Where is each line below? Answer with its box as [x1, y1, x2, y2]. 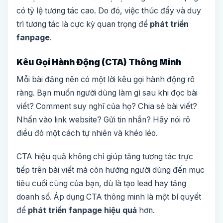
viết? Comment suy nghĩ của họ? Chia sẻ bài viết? [16, 102, 197, 111]
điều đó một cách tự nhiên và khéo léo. [16, 128, 158, 138]
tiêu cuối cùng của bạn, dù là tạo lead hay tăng [16, 179, 186, 189]
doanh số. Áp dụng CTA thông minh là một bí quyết [16, 192, 201, 202]
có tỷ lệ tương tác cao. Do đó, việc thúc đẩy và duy [16, 6, 201, 16]
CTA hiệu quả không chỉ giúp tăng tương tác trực [16, 152, 193, 162]
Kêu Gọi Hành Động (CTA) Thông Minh [16, 57, 181, 68]
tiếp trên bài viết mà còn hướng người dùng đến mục [16, 165, 205, 175]
